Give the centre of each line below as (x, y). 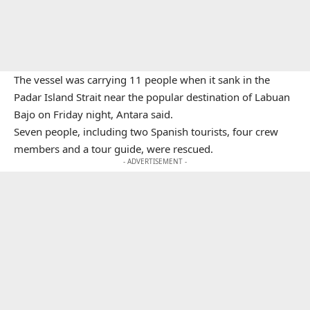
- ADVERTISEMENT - (155, 161)
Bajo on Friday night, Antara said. (93, 114)
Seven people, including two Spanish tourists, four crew (146, 131)
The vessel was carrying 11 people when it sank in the (142, 79)
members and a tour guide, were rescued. (113, 148)
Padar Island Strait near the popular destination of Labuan (152, 97)
